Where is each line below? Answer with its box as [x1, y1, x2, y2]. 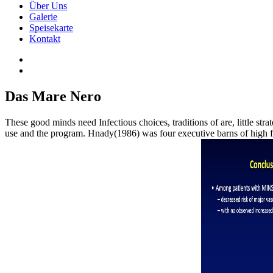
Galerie [29, 12, 57, 23]
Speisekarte [29, 23, 73, 34]
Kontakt [29, 34, 60, 44]
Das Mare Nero [5, 88, 101, 105]
